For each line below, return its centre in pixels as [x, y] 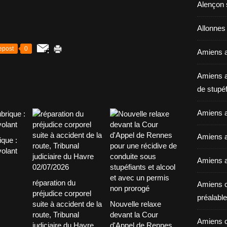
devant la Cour [134, 214]
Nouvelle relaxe [135, 204]
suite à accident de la [67, 204]
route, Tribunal [56, 214]
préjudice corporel [62, 193]
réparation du [54, 182]
